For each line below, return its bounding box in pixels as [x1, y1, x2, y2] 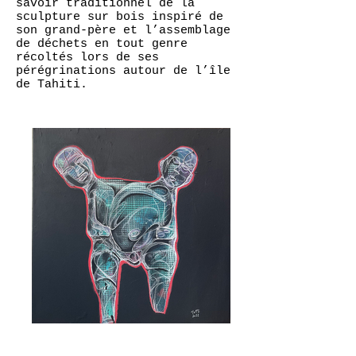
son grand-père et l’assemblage [16, 24, 230, 37]
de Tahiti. [16, 78, 95, 91]
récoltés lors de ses [16, 51, 159, 64]
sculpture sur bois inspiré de [16, 10, 223, 24]
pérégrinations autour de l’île [16, 64, 230, 78]
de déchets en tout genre [16, 37, 188, 51]
